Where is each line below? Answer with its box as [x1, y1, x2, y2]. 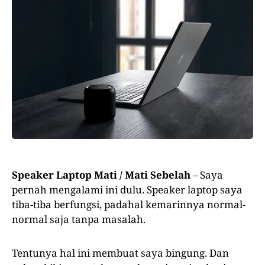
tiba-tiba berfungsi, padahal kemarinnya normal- [12, 198, 245, 212]
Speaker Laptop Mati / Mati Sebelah [12, 168, 190, 182]
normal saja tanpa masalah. [12, 212, 146, 227]
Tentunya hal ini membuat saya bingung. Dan [12, 246, 229, 260]
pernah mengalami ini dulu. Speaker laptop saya [12, 183, 243, 197]
